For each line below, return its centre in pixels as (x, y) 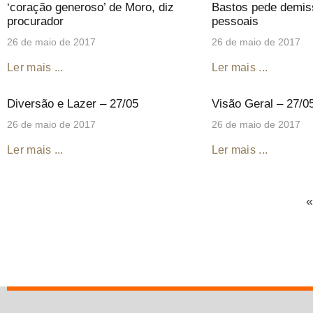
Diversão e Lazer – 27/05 (73, 103)
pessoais (235, 21)
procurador (35, 21)
